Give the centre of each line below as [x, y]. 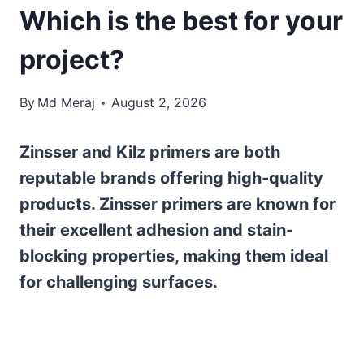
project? [72, 60]
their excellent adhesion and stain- [156, 230]
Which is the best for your [181, 21]
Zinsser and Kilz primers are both [150, 152]
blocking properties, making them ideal [174, 256]
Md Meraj [67, 102]
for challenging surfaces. [119, 282]
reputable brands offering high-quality [171, 178]
